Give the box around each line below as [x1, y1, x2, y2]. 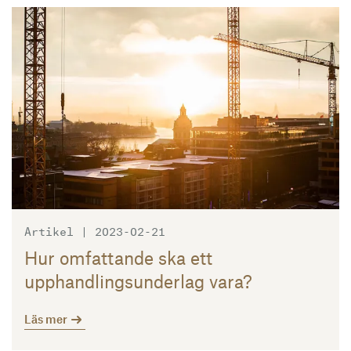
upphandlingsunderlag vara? [24, 270, 252, 293]
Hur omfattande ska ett [24, 247, 212, 270]
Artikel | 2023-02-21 [24, 221, 165, 240]
